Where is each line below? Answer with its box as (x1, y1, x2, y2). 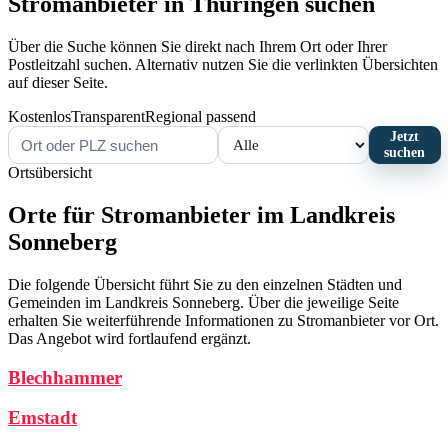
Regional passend (145, 108, 256, 126)
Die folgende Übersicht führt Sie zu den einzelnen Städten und (8, 275, 402, 293)
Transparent (71, 108, 145, 126)
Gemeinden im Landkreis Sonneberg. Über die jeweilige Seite (8, 293, 399, 311)
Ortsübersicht (8, 164, 92, 182)
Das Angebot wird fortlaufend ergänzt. (8, 329, 251, 347)
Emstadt (8, 407, 77, 429)
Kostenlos (8, 108, 71, 126)
